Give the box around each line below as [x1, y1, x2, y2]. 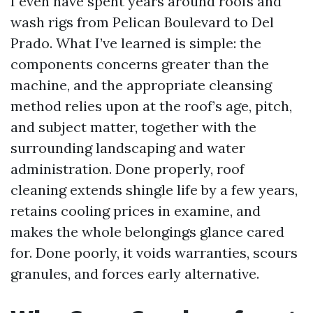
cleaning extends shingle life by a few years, [10, 181, 298, 198]
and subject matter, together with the [10, 118, 256, 136]
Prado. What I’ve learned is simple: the [10, 34, 261, 52]
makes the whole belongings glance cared [10, 223, 284, 240]
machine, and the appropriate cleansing [10, 76, 272, 94]
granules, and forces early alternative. [10, 265, 259, 282]
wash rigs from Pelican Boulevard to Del [10, 13, 274, 31]
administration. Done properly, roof [10, 160, 245, 177]
